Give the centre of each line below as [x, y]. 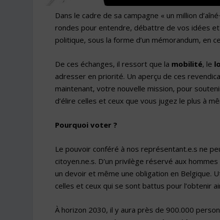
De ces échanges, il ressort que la [113, 64]
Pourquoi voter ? [86, 124]
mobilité [187, 64]
